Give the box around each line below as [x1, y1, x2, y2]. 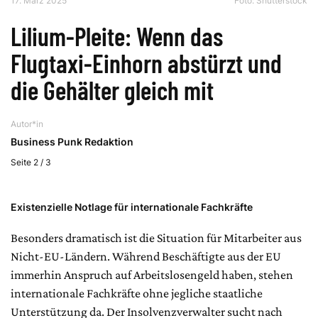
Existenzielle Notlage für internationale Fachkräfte [11, 200, 253, 213]
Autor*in [11, 118, 43, 129]
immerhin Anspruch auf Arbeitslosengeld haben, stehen [11, 267, 293, 282]
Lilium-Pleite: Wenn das [11, 20, 223, 51]
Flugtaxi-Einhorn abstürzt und [11, 47, 282, 78]
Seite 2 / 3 [11, 156, 51, 168]
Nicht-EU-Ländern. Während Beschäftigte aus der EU [11, 248, 281, 263]
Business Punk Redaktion [11, 135, 133, 148]
